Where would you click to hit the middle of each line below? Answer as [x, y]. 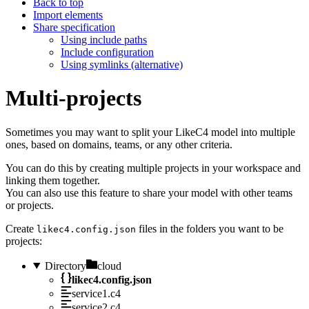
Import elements [68, 14]
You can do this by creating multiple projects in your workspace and [153, 168]
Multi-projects [73, 98]
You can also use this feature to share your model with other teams [149, 192]
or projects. [30, 205]
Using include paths [104, 39]
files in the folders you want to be [210, 228]
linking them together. [53, 180]
